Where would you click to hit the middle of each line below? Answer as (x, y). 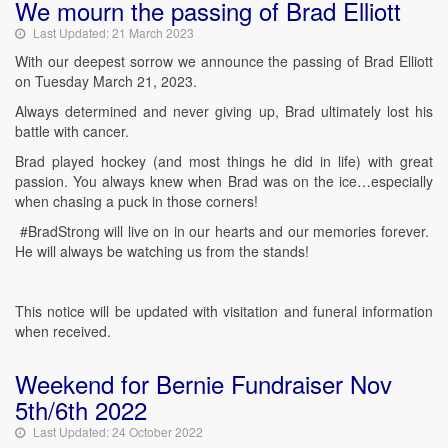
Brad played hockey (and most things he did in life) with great (224, 161)
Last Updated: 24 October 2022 (118, 431)
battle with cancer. (74, 131)
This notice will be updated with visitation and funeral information (224, 311)
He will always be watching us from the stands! (166, 251)
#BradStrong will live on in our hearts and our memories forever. (224, 231)
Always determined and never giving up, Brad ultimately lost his (224, 111)
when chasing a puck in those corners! (144, 201)
